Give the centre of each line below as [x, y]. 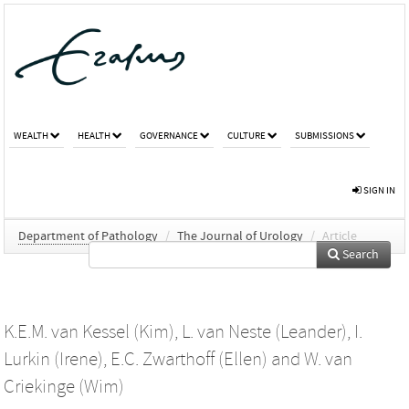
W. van [328, 359]
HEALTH [94, 135]
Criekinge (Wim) [64, 387]
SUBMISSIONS [325, 135]
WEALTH [31, 135]
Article [340, 236]
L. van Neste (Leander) [264, 332]
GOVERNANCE [169, 135]
